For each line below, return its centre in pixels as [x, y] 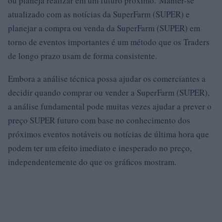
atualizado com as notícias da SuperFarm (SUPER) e [99, 14]
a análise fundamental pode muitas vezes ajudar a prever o [110, 106]
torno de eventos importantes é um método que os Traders [109, 42]
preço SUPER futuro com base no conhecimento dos [99, 120]
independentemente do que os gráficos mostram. [92, 162]
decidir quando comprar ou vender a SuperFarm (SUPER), [109, 92]
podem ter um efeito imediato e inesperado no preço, [100, 148]
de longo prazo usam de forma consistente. [83, 56]
